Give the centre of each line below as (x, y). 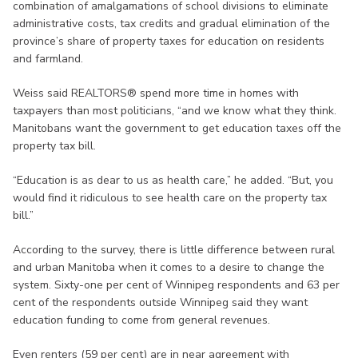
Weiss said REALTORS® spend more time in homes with (156, 93)
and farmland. (48, 58)
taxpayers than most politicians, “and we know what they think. (175, 110)
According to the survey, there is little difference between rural (174, 249)
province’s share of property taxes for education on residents (169, 41)
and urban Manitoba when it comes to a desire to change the (169, 267)
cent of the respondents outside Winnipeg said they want (160, 302)
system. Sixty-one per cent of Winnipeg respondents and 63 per (176, 284)
